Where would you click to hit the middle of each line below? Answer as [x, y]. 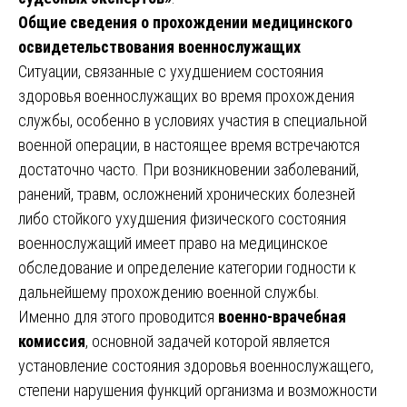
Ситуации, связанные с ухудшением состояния [171, 71]
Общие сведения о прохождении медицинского [185, 22]
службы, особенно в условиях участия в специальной [193, 120]
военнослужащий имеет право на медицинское [173, 243]
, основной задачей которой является [208, 341]
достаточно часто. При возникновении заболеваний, [189, 169]
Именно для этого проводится [118, 316]
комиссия [52, 341]
